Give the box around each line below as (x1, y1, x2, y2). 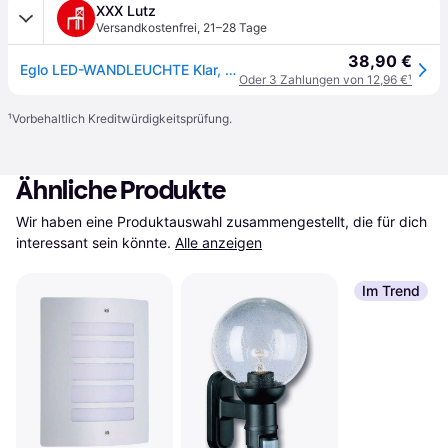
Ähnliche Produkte (16, 175, 226, 206)
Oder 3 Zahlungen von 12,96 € (239, 72, 408, 87)
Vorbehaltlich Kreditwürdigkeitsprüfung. (12, 111, 232, 126)
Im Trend (361, 282, 420, 299)
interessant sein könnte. (16, 234, 171, 251)
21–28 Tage (203, 20, 267, 35)
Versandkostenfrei (96, 20, 197, 35)
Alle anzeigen (175, 234, 262, 251)
